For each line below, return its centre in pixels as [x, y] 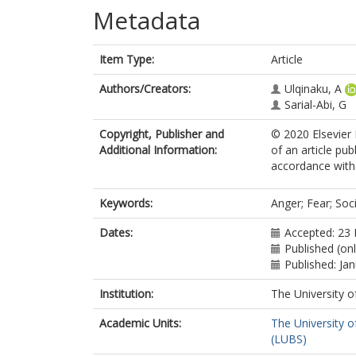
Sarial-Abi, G [315, 104]
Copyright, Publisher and [162, 134]
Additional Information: [158, 150]
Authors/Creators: [145, 89]
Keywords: [126, 203]
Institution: [126, 294]
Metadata [147, 20]
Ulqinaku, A [313, 89]
